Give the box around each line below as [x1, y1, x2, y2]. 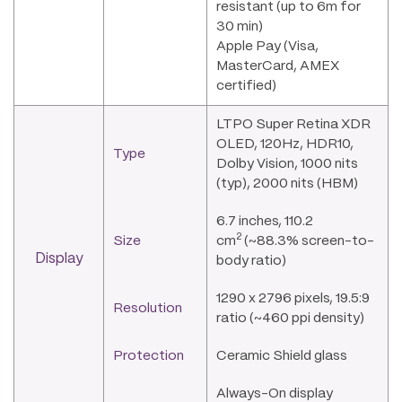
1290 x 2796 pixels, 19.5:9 [216, 292, 370, 305]
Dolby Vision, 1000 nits [216, 157, 358, 170]
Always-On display [216, 387, 333, 400]
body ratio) [216, 254, 286, 267]
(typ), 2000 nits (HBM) [216, 177, 358, 190]
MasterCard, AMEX [216, 59, 339, 73]
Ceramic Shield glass [216, 349, 347, 363]
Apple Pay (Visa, [216, 39, 319, 53]
